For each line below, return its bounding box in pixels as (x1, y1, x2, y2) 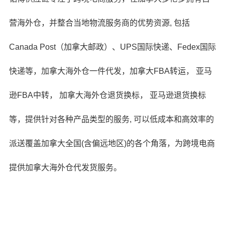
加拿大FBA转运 (129, 67, 186, 75)
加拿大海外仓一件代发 (41, 67, 122, 75)
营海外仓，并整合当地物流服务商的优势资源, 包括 (9, 19, 190, 27)
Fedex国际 (177, 43, 216, 51)
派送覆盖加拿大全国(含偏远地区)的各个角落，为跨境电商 (9, 139, 215, 148)
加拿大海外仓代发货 (25, 163, 97, 172)
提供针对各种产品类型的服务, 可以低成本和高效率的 (25, 115, 214, 124)
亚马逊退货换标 (149, 91, 206, 99)
